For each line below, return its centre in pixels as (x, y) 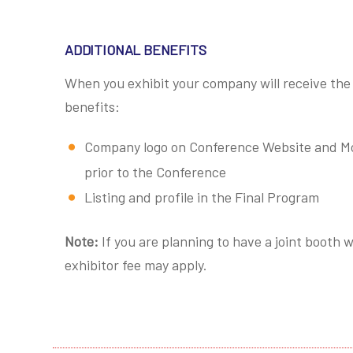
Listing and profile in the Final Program (202, 197)
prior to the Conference (155, 172)
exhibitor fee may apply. (136, 265)
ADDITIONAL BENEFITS (136, 50)
